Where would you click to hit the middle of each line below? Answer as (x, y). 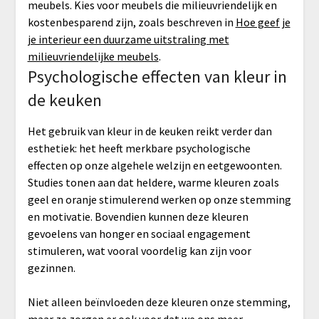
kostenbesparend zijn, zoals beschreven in (131, 22)
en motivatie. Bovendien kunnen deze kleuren (138, 217)
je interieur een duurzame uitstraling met (128, 40)
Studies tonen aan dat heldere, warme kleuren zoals (153, 183)
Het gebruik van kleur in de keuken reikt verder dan (150, 131)
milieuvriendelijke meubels (93, 57)
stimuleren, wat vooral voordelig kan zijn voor (139, 251)
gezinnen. (51, 268)
